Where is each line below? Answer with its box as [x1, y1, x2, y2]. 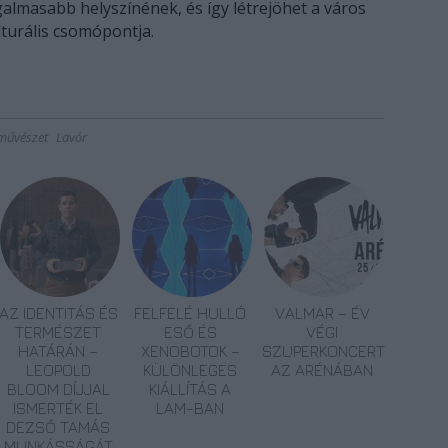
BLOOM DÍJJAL [6, 380, 110, 398]
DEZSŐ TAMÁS [6, 418, 110, 436]
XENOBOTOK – [140, 342, 240, 360]
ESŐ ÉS [163, 323, 217, 341]
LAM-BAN [156, 399, 224, 417]
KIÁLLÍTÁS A [149, 380, 231, 398]
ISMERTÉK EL [13, 399, 103, 417]
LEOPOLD [25, 361, 91, 379]
